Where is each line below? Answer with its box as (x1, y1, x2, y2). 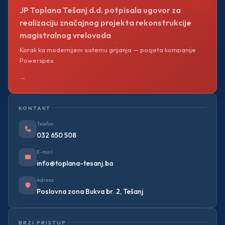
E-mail (37, 148, 53, 155)
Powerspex (20, 56, 54, 64)
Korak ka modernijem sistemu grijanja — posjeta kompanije (20, 45, 196, 54)
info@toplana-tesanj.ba (37, 158, 113, 168)
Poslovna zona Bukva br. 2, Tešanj (37, 186, 143, 196)
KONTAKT (19, 104, 51, 111)
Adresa (37, 176, 54, 183)
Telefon (37, 120, 54, 127)
